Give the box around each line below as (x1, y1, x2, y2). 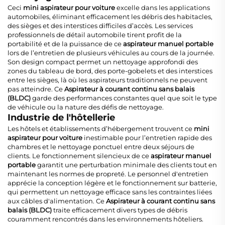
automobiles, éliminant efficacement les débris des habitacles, (8, 13, 212, 21)
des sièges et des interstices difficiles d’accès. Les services (8, 22, 193, 30)
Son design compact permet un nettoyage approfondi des (8, 58, 198, 66)
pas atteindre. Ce (8, 85, 64, 93)
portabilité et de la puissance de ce (8, 40, 123, 48)
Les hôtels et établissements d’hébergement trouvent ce (8, 125, 194, 133)
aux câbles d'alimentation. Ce (8, 197, 106, 205)
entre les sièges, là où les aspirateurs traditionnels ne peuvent (8, 76, 207, 84)
